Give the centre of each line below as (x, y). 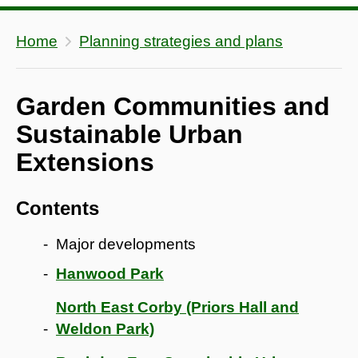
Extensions (85, 162)
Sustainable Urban (129, 134)
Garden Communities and (173, 106)
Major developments (126, 244)
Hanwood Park (110, 273)
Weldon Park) (105, 328)
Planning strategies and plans (181, 41)
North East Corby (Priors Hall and (177, 307)
